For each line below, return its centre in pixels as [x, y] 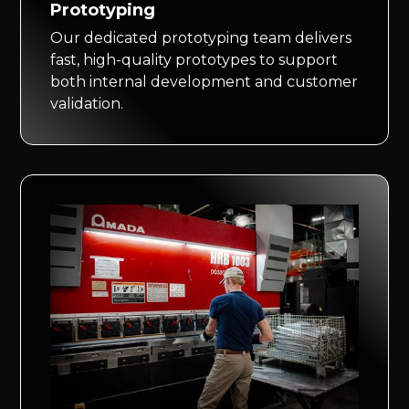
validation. [87, 103]
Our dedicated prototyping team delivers [201, 37]
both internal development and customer [204, 81]
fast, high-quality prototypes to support [194, 59]
